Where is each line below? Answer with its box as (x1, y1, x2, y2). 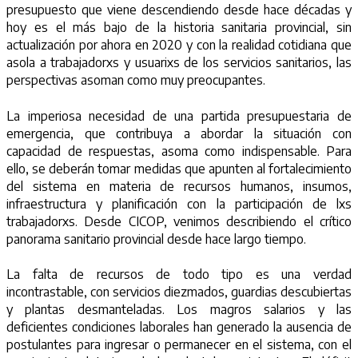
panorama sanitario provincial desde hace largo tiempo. (6, 230, 306, 247)
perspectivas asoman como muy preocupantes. (6, 72, 265, 89)
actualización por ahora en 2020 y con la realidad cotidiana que (6, 37, 352, 54)
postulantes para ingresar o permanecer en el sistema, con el (6, 336, 352, 353)
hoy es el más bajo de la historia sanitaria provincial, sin (6, 19, 352, 36)
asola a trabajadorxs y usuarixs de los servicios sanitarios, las (6, 54, 352, 71)
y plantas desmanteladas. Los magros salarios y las (6, 301, 352, 318)
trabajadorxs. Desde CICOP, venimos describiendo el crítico (6, 213, 352, 229)
